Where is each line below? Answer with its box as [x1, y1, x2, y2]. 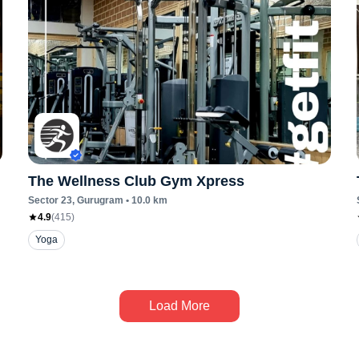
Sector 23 [27, 195, 72, 206]
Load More [149, 299, 210, 313]
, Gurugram [71, 195, 123, 206]
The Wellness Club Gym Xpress [27, 173, 244, 189]
